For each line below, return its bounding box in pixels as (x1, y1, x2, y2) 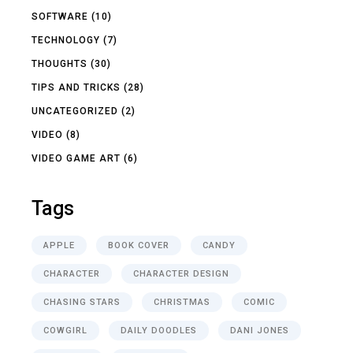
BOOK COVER (108, 240, 170, 251)
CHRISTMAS (154, 296, 211, 307)
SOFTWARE (32, 10, 89, 22)
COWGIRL (43, 325, 88, 336)
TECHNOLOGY (32, 34, 101, 46)
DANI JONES (230, 325, 290, 336)
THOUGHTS (32, 58, 88, 69)
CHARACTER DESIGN (133, 268, 230, 279)
